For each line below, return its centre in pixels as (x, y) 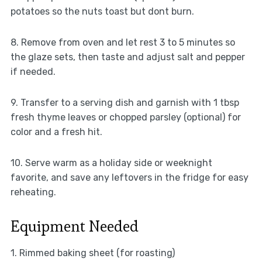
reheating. (33, 192)
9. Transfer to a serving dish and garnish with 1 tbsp (125, 103)
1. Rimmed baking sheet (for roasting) (92, 253)
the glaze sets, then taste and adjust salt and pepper (127, 57)
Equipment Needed (74, 227)
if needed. (33, 72)
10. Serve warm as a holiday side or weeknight (111, 163)
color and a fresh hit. (56, 132)
